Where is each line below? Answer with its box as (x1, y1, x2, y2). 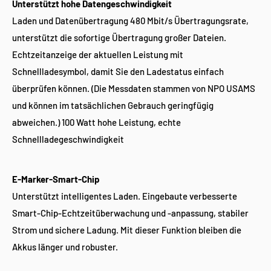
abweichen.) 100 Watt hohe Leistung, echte (12, 116, 181, 128)
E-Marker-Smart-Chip (12, 174, 100, 184)
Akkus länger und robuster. (12, 241, 118, 252)
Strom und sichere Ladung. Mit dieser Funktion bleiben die (12, 224, 241, 235)
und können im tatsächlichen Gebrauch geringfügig (12, 99, 214, 111)
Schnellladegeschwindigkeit (12, 133, 124, 145)
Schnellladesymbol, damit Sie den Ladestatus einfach (12, 65, 224, 77)
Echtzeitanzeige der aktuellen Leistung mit (12, 48, 183, 60)
